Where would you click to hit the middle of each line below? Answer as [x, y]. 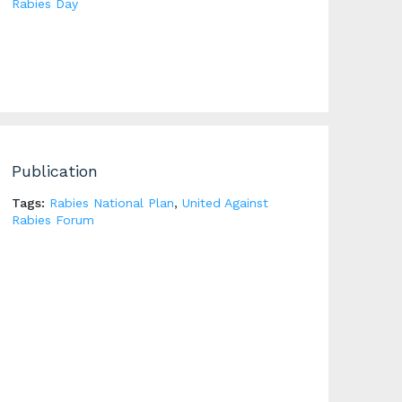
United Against [225, 203]
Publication [54, 171]
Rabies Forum [52, 220]
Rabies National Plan [111, 203]
